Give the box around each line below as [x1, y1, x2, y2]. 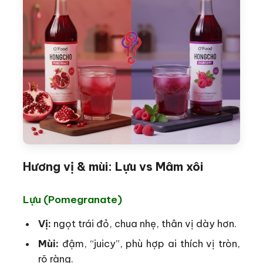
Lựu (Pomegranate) [23, 193, 122, 206]
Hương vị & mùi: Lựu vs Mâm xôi [23, 159, 203, 174]
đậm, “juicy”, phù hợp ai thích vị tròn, [59, 237, 240, 249]
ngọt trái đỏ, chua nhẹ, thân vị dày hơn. [51, 217, 237, 230]
